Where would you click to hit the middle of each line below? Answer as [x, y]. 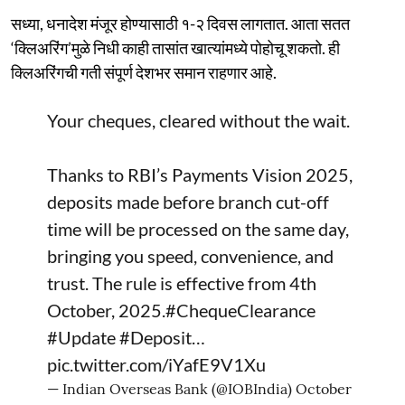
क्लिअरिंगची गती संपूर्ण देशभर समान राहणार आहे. [144, 72]
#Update [81, 337]
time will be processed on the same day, [198, 228]
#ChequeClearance [240, 310]
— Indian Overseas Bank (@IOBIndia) [171, 388]
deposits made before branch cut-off [188, 201]
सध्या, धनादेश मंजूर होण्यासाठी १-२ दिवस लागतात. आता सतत [180, 23]
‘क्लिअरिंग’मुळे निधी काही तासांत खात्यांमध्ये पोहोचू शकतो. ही [175, 47]
